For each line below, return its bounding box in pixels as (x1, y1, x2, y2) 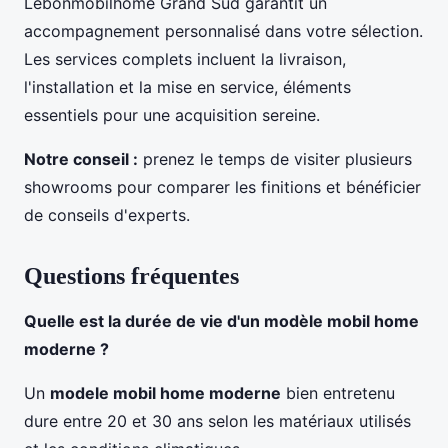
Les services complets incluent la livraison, (24, 48, 346, 69)
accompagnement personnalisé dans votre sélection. (24, 20, 423, 41)
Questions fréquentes (24, 262, 239, 289)
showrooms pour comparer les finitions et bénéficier (24, 176, 421, 197)
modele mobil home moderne (50, 382, 281, 403)
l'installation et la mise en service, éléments (24, 76, 351, 97)
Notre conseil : (24, 148, 138, 169)
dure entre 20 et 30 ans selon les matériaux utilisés (24, 410, 411, 431)
